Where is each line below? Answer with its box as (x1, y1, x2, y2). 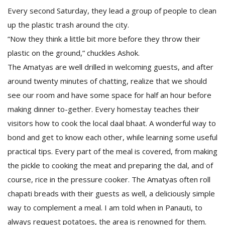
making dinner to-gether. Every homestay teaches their (8, 104, 199, 114)
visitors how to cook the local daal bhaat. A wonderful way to (8, 118, 216, 128)
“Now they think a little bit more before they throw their (8, 34, 200, 44)
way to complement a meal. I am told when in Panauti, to (8, 202, 202, 212)
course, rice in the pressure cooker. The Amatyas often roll (8, 174, 210, 184)
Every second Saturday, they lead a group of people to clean (8, 6, 216, 16)
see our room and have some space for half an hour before (8, 90, 211, 100)
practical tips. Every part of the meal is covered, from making (8, 146, 217, 156)
